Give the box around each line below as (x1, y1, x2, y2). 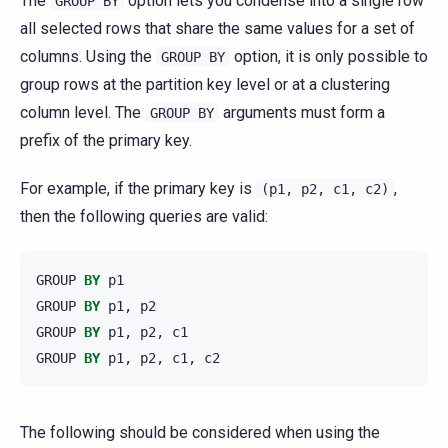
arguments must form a (219, 103, 385, 123)
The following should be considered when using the (20, 423, 380, 443)
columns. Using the (20, 47, 156, 67)
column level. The (20, 103, 145, 123)
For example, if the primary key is (20, 179, 256, 199)
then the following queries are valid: (20, 207, 268, 227)
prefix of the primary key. (20, 131, 192, 151)
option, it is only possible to (230, 47, 428, 67)
